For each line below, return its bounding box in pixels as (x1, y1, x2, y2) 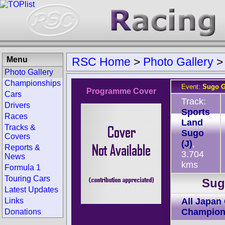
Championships (5, 79, 61, 87)
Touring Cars (5, 174, 50, 183)
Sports (181, 107, 210, 117)
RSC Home (72, 55, 131, 68)
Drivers (5, 101, 30, 109)
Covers (5, 132, 30, 141)
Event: (181, 83, 202, 90)
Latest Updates (5, 185, 58, 194)
